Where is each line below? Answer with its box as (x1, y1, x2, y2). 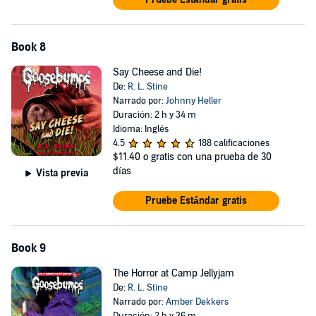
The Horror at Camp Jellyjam (112, 267, 234, 279)
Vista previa (35, 166, 88, 179)
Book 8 (11, 40, 46, 54)
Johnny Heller (165, 95, 221, 107)
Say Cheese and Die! (112, 66, 202, 78)
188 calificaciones (197, 138, 269, 149)
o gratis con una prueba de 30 (142, 151, 272, 163)
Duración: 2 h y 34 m (112, 109, 196, 121)
